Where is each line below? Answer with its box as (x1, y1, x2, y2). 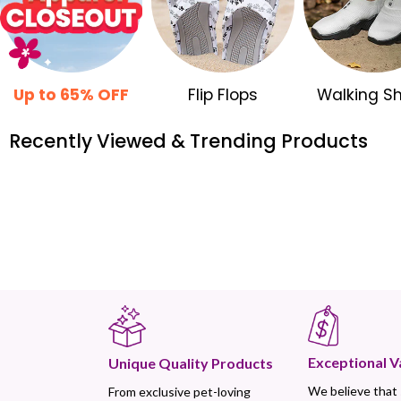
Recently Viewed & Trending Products (9, 127, 368, 154)
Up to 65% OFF (13, 84, 130, 107)
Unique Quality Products (107, 354, 273, 372)
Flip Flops (187, 84, 258, 107)
